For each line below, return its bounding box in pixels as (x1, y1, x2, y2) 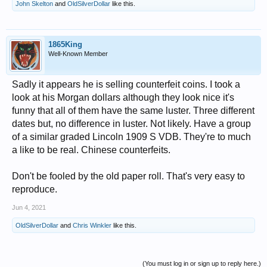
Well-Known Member (48, 49, 108, 57)
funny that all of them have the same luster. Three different (12, 105, 254, 116)
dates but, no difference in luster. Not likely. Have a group (12, 118, 251, 129)
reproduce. (12, 184, 57, 194)
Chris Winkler (73, 221, 111, 229)
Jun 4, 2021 (12, 203, 46, 211)
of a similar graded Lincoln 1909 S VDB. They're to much (12, 131, 251, 142)
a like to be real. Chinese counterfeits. (12, 144, 170, 155)
